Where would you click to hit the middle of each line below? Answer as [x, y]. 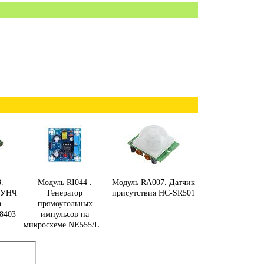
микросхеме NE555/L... [65, 225]
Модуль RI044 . [65, 182]
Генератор [65, 193]
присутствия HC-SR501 [153, 193]
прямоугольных [65, 204]
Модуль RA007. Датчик [153, 182]
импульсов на [65, 214]
